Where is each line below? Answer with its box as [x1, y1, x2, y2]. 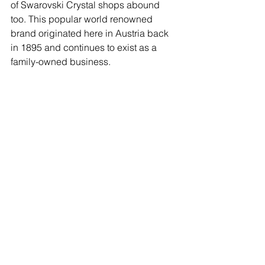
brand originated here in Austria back [11, 27, 171, 39]
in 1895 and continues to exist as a [11, 41, 159, 53]
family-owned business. [11, 55, 115, 67]
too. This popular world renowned [11, 12, 155, 25]
